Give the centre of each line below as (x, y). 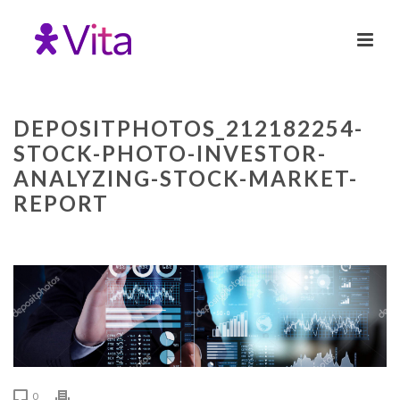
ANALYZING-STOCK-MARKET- (186, 178)
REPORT (61, 203)
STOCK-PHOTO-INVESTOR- (170, 153)
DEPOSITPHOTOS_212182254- (188, 128)
